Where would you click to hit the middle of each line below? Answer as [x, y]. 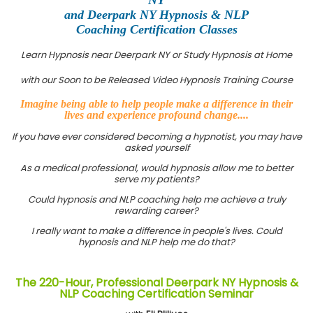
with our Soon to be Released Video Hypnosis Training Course [156, 80]
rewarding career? [156, 211]
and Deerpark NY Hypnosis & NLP [156, 14]
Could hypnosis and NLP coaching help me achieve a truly [156, 200]
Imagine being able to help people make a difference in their [156, 103]
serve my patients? [156, 180]
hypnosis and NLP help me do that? [156, 242]
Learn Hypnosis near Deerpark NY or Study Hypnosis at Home [156, 54]
